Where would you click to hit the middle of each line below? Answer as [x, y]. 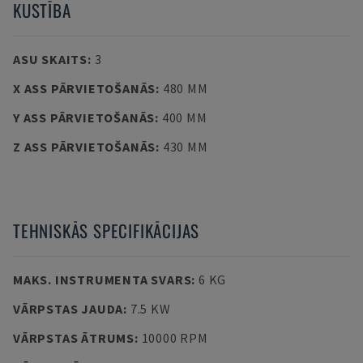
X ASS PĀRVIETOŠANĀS [85, 88]
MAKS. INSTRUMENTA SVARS [102, 280]
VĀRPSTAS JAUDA [68, 309]
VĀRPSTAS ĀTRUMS [74, 338]
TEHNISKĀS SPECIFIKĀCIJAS [107, 231]
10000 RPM [175, 338]
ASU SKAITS [50, 59]
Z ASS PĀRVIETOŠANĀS [85, 147]
